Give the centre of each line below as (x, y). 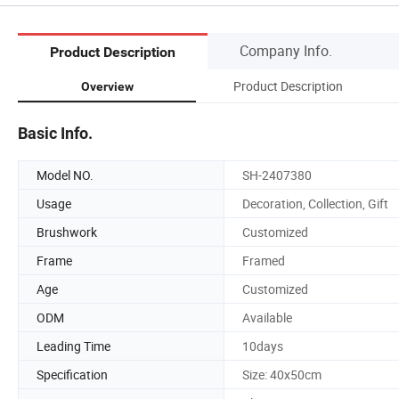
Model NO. (65, 175)
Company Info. (286, 50)
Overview (107, 86)
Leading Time (73, 346)
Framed (264, 260)
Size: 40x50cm (282, 374)
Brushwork (67, 232)
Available (267, 317)
